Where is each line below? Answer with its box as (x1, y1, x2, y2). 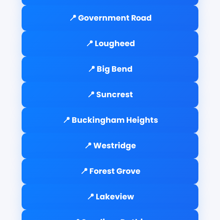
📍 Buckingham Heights (62, 114, 158, 126)
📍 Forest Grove (80, 165, 140, 177)
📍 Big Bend (87, 63, 133, 75)
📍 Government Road (68, 12, 152, 24)
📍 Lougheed (85, 37, 135, 49)
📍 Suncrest (87, 88, 133, 100)
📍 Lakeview (86, 191, 134, 202)
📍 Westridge (84, 139, 136, 151)
